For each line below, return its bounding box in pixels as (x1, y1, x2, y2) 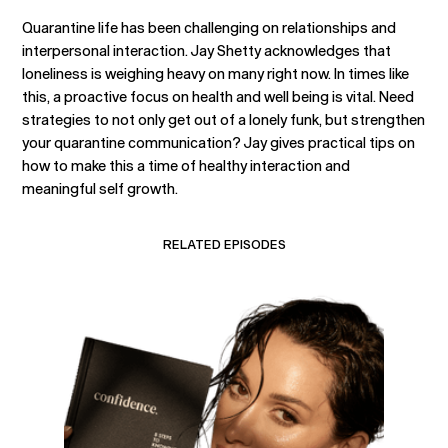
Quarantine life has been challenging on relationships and (22, 19, 397, 36)
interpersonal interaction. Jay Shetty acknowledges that (22, 42, 392, 59)
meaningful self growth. (22, 180, 179, 197)
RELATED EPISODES (162, 237, 286, 251)
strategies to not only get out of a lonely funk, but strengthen (22, 111, 426, 128)
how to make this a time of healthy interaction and (22, 157, 351, 174)
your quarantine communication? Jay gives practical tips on (22, 134, 416, 151)
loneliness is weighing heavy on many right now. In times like (22, 65, 410, 82)
